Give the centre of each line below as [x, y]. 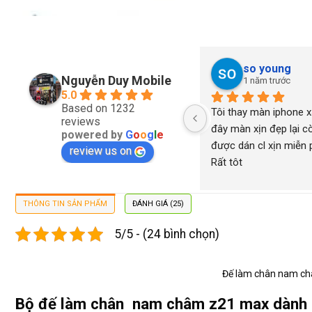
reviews [81, 122]
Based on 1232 [98, 109]
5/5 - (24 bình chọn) [167, 234]
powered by [93, 135]
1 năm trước [266, 80]
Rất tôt [226, 162]
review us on [101, 151]
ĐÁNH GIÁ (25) [158, 203]
